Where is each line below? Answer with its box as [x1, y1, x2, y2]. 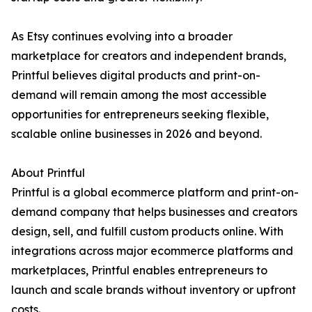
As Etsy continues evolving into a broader [11, 29, 233, 44]
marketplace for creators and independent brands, [11, 49, 286, 63]
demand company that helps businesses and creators [11, 205, 297, 219]
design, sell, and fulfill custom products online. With [11, 224, 283, 239]
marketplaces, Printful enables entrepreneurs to [11, 263, 267, 278]
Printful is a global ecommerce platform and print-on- [11, 185, 299, 200]
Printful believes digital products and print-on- [11, 68, 260, 83]
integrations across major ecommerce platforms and [11, 244, 293, 258]
